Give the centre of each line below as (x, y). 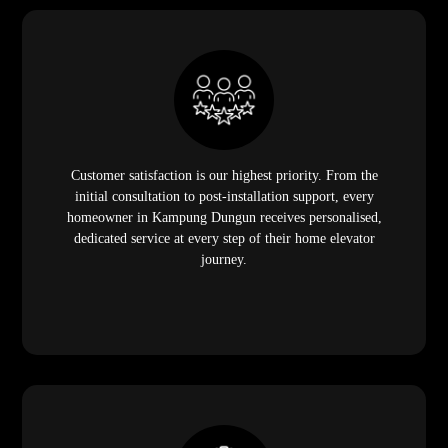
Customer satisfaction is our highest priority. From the (224, 175)
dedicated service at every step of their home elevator (224, 238)
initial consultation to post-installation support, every (224, 196)
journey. (224, 259)
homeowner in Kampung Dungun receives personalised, (224, 217)
